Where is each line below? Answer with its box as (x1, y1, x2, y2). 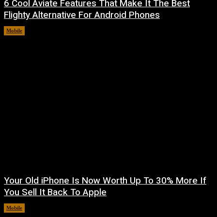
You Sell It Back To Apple (4, 186, 107, 200)
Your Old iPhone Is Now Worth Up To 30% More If (4, 174, 206, 188)
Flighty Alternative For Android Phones (4, 8, 160, 22)
